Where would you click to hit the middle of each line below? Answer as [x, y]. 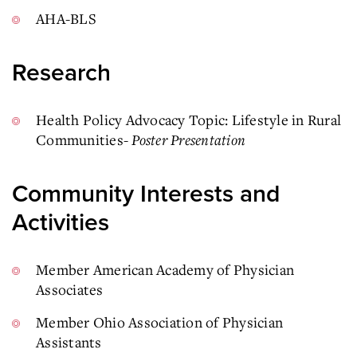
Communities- [84, 139]
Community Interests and [146, 194]
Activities [61, 222]
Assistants [69, 341]
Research [61, 73]
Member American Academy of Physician [165, 269]
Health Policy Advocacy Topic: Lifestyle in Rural [188, 119]
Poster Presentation [188, 139]
